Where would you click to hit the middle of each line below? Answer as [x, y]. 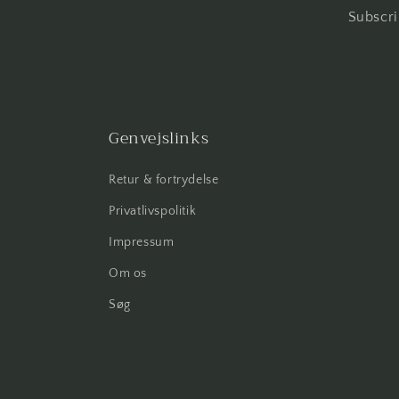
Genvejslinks [159, 138]
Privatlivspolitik [153, 211]
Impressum [142, 242]
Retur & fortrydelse [164, 180]
